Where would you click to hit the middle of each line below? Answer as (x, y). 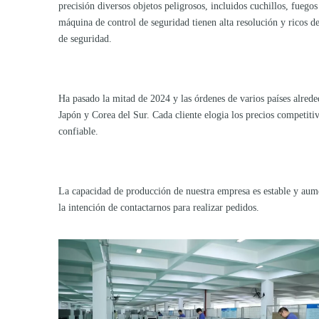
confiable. (78, 131)
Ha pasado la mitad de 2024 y (120, 99)
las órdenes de (210, 99)
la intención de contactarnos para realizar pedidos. (159, 208)
